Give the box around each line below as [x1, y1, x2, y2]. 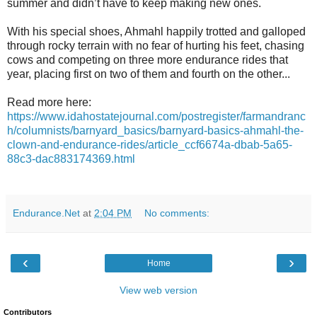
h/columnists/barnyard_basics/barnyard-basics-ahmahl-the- [7, 125, 304, 137]
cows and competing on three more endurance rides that [7, 54, 288, 66]
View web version [120, 284, 197, 296]
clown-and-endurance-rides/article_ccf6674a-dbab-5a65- [7, 139, 292, 151]
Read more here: [7, 96, 91, 108]
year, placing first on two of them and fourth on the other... [7, 68, 290, 80]
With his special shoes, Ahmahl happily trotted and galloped [7, 25, 306, 38]
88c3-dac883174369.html [7, 153, 135, 165]
